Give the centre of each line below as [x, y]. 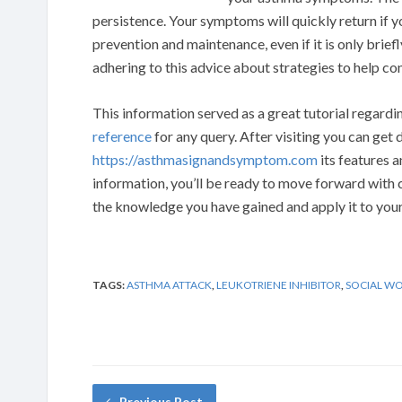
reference [122, 135]
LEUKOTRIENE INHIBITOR [279, 284]
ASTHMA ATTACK [169, 284]
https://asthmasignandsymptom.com [205, 159]
